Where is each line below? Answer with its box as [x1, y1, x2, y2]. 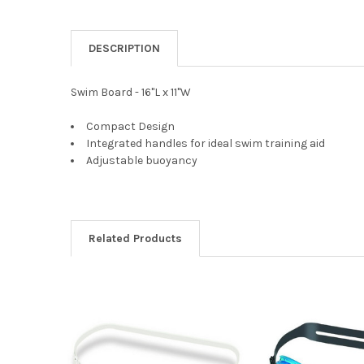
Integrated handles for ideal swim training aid [85, 136, 325, 150]
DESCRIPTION [88, 41, 160, 55]
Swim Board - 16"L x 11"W [70, 84, 191, 99]
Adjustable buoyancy [85, 153, 197, 167]
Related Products [88, 231, 182, 245]
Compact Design [85, 119, 175, 133]
